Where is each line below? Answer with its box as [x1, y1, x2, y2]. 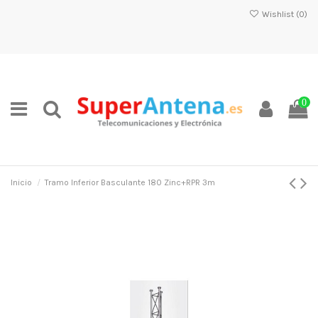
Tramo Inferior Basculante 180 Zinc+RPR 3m [45, 177, 216, 187]
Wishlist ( [259, 9, 299, 19]
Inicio [11, 177, 32, 187]
